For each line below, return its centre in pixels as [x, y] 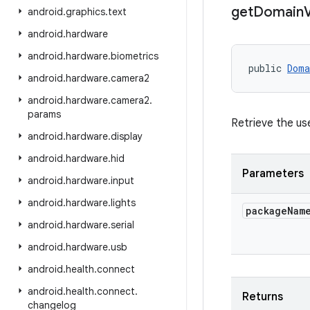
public [268, 68]
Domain [279, 12]
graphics [85, 12]
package [266, 211]
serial [122, 225]
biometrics [135, 56]
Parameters [273, 174]
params [44, 114]
